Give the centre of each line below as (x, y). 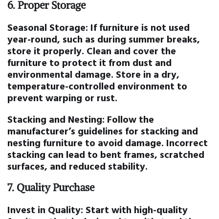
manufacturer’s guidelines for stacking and (103, 131)
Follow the (129, 119)
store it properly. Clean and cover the (92, 51)
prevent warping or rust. (62, 98)
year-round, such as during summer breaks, (104, 39)
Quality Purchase (55, 188)
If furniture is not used (139, 27)
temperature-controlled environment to (97, 86)
